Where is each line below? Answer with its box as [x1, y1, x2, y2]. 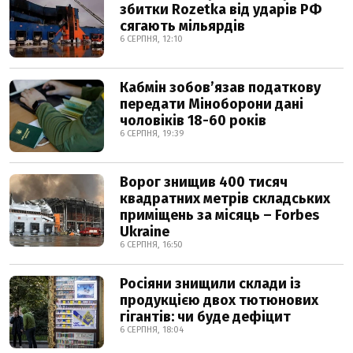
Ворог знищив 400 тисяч [120, 173, 288, 191]
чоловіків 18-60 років [120, 112, 266, 129]
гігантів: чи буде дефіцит [120, 308, 291, 325]
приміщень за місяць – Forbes [120, 206, 319, 224]
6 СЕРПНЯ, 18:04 [120, 325, 184, 335]
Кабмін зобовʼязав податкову [120, 79, 321, 96]
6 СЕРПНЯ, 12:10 [120, 34, 183, 44]
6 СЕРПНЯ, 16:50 [120, 240, 183, 250]
